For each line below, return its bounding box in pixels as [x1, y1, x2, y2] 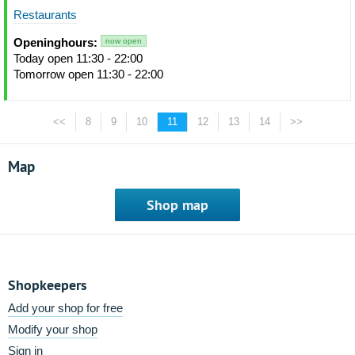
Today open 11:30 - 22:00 [13, 52, 143, 65]
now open [105, 36, 142, 45]
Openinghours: [13, 36, 97, 49]
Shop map [147, 196, 208, 214]
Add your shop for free [8, 301, 123, 315]
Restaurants [13, 8, 77, 21]
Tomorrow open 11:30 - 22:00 [13, 67, 163, 81]
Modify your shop [8, 323, 97, 336]
